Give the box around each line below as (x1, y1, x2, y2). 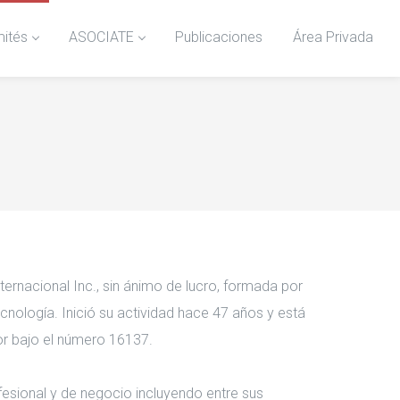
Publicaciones (175, 29, 262, 46)
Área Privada (293, 29, 373, 46)
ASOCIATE (69, 29, 134, 46)
